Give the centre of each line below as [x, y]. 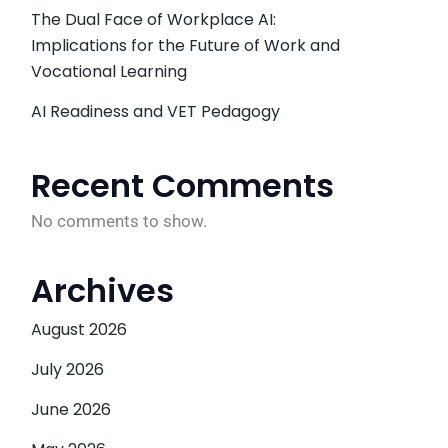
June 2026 [71, 409]
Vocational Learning [109, 71]
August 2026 [79, 329]
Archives [102, 290]
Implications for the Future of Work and [185, 45]
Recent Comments [182, 185]
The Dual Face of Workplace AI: [153, 19]
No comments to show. [119, 221]
